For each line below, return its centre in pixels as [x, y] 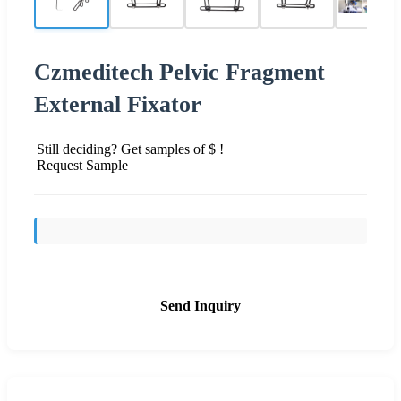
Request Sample [82, 165]
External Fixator [118, 104]
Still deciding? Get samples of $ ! [130, 149]
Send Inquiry [200, 305]
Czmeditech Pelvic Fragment [179, 72]
